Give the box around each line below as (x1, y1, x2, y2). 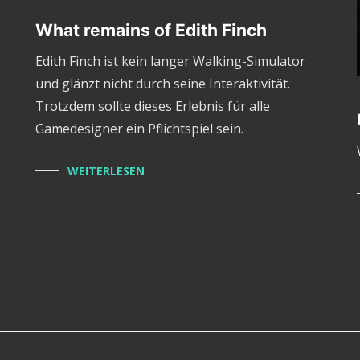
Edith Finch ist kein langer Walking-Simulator (35, 51, 305, 70)
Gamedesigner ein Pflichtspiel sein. (35, 119, 243, 137)
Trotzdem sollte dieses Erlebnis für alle (35, 96, 270, 115)
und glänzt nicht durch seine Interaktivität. (35, 74, 290, 92)
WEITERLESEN (67, 162, 145, 178)
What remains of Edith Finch (35, 19, 267, 40)
